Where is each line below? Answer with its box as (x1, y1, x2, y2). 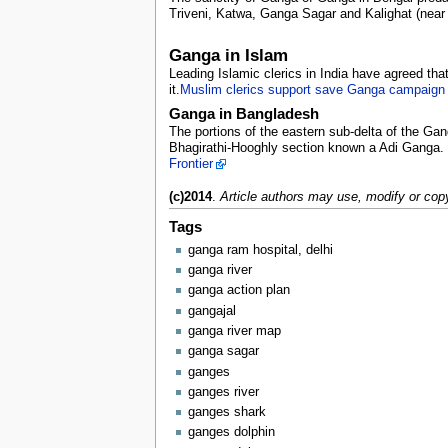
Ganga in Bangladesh (168, 105, 319, 122)
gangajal (187, 303, 236, 318)
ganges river (187, 384, 259, 399)
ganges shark (187, 405, 266, 420)
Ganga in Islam (168, 45, 288, 65)
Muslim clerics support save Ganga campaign (179, 83, 445, 98)
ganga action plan (187, 283, 290, 298)
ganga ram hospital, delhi (187, 242, 333, 257)
